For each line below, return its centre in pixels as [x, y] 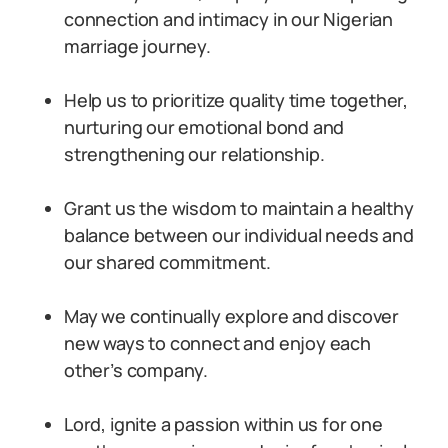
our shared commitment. [168, 262]
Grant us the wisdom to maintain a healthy [239, 208]
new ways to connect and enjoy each [217, 343]
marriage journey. [137, 46]
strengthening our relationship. [194, 154]
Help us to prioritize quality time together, [236, 100]
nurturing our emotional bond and [204, 127]
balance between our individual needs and [239, 235]
